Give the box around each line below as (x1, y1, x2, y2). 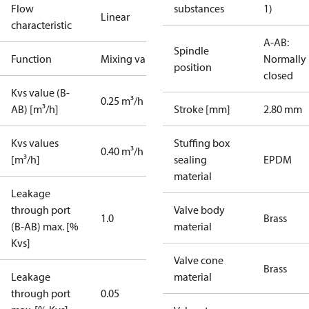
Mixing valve (101, 52, 159, 66)
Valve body (174, 203, 225, 217)
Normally (263, 52, 306, 66)
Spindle (174, 43, 209, 57)
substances (174, 1, 224, 15)
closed (263, 68, 293, 82)
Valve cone (174, 253, 223, 267)
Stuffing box (174, 136, 230, 150)
